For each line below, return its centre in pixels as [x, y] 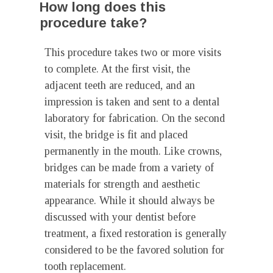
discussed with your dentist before [120, 217]
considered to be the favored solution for [134, 250]
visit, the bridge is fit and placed [116, 135]
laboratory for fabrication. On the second [135, 118]
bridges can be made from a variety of [129, 168]
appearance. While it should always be [129, 200]
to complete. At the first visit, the [117, 69]
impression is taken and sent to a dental [132, 102]
